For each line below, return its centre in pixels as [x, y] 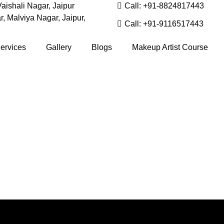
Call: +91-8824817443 [164, 6]
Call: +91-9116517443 [164, 24]
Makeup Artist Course [170, 47]
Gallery [59, 47]
